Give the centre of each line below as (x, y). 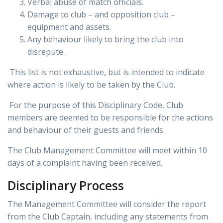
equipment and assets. (69, 27)
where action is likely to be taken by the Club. (91, 85)
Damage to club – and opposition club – (101, 15)
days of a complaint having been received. (85, 163)
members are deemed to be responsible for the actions (110, 118)
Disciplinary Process (66, 186)
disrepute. (46, 52)
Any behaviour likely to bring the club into (106, 40)
